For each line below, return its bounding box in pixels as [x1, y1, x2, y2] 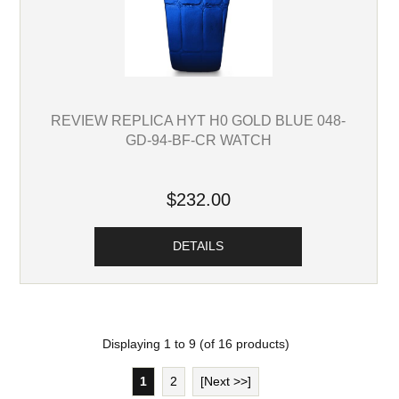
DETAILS [173, 239, 224, 253]
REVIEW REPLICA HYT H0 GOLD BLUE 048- [51, 112, 346, 129]
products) [232, 338, 289, 352]
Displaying [102, 338, 164, 352]
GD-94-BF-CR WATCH [125, 132, 272, 149]
